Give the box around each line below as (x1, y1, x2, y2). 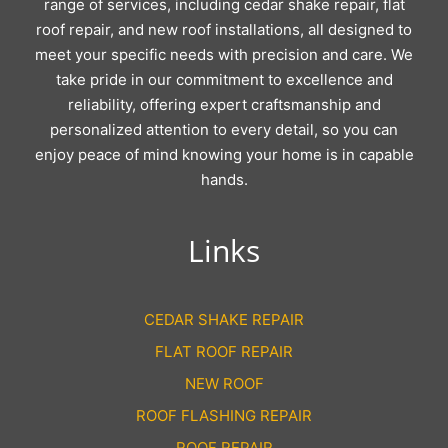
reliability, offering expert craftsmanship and (67, 95, 381, 115)
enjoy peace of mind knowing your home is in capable (34, 145, 414, 165)
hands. (200, 170, 248, 190)
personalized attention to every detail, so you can (50, 120, 398, 140)
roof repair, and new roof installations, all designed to (36, 20, 412, 40)
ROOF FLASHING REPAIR (136, 406, 312, 426)
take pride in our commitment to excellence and (55, 70, 393, 90)
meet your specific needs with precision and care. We (35, 45, 413, 65)
